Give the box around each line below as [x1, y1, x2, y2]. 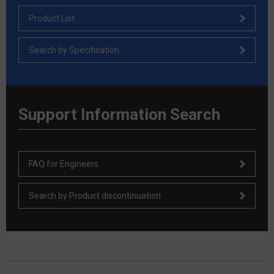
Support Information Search [18, 105, 220, 124]
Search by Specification [29, 45, 119, 56]
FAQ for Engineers [29, 159, 98, 169]
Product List [29, 13, 75, 24]
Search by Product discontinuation [29, 191, 161, 201]
